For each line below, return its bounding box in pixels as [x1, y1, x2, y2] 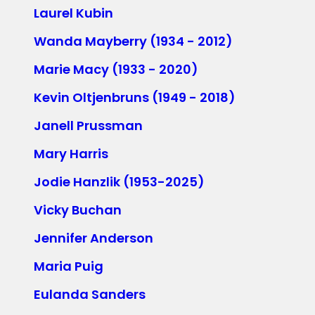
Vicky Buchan [34, 200, 122, 219]
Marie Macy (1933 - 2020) [34, 60, 198, 78]
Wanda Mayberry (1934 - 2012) [34, 32, 233, 50]
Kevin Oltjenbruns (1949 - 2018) [34, 88, 236, 106]
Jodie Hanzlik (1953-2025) [34, 172, 205, 191]
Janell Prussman [34, 116, 143, 134]
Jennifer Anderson [34, 229, 153, 247]
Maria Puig [34, 257, 103, 275]
